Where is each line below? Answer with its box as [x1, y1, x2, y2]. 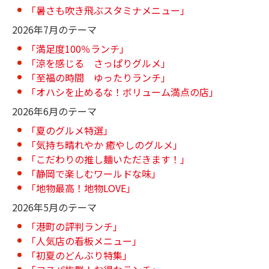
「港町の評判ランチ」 [26, 219, 122, 234]
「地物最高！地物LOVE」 [26, 180, 136, 195]
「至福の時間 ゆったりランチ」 [26, 70, 171, 85]
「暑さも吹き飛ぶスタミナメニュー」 [26, 2, 190, 17]
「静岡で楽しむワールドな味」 [26, 166, 161, 181]
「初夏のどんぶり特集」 [26, 247, 132, 262]
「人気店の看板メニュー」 [26, 233, 142, 248]
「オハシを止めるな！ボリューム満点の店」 [26, 84, 219, 99]
